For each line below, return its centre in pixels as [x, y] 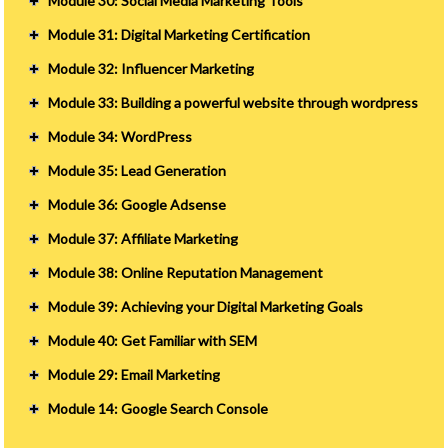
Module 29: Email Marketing [134, 374]
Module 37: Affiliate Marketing [143, 238]
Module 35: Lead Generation [137, 170]
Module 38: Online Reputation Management [186, 272]
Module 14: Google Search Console [158, 408]
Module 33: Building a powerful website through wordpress [233, 102]
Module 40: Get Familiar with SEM [153, 340]
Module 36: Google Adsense [137, 204]
